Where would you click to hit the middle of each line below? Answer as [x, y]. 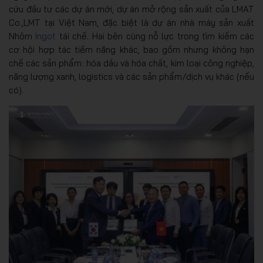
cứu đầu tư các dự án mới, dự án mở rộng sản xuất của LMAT [131, 9]
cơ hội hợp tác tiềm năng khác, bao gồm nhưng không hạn [131, 50]
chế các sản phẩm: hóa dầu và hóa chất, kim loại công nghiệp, [131, 63]
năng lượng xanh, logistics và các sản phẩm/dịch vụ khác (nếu [131, 77]
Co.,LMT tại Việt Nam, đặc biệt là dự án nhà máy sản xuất [131, 23]
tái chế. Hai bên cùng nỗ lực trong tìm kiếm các [155, 36]
